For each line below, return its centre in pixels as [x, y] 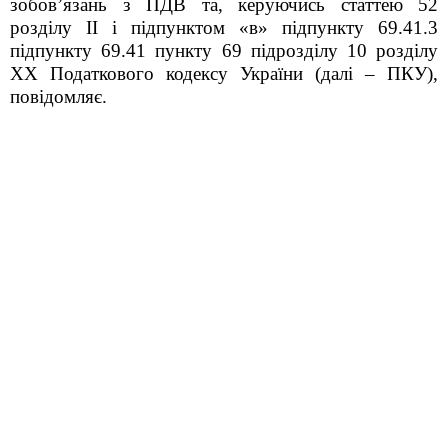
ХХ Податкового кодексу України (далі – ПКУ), [224, 73]
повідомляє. [58, 96]
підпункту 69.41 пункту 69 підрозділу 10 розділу [224, 50]
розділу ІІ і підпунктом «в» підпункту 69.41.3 [224, 27]
